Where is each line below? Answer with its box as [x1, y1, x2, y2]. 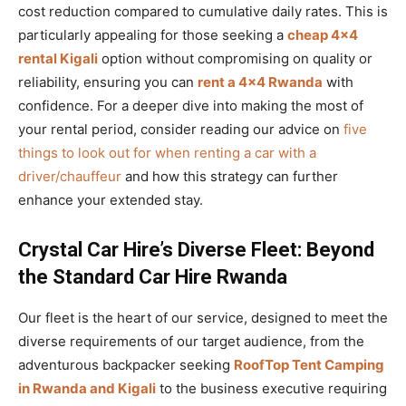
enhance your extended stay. [18, 190, 203, 208]
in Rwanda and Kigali [18, 379, 156, 397]
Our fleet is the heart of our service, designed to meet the [18, 308, 388, 326]
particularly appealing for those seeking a [18, 25, 287, 43]
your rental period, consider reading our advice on [18, 120, 343, 138]
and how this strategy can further [121, 167, 338, 185]
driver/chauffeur [18, 167, 121, 185]
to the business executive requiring [156, 379, 387, 397]
